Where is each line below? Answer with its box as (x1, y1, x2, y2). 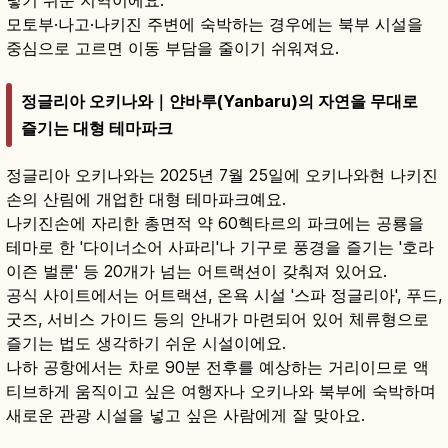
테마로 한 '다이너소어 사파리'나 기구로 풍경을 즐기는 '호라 (6, 236, 434, 257)
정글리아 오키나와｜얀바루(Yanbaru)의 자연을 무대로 (21, 90, 418, 111)
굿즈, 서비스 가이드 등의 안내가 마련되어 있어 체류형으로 (6, 308, 429, 329)
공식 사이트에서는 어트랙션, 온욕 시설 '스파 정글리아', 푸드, (6, 284, 442, 305)
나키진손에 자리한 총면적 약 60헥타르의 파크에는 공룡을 (6, 212, 424, 233)
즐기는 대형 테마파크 (21, 117, 173, 138)
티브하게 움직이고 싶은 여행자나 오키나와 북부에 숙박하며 (6, 380, 436, 401)
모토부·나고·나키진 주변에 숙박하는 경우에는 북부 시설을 (6, 14, 423, 35)
